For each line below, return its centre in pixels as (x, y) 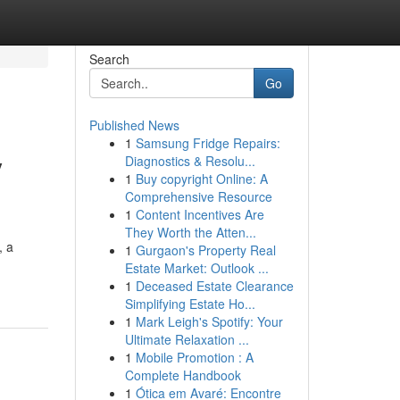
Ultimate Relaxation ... (187, 339)
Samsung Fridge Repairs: (208, 143)
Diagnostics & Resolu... (190, 161)
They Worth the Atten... (190, 232)
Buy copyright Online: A (201, 179)
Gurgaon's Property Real (205, 250)
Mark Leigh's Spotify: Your (209, 321)
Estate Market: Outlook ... (196, 268)
